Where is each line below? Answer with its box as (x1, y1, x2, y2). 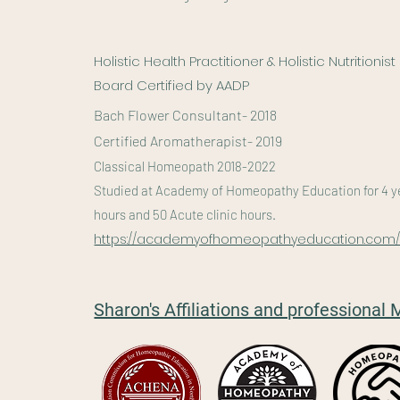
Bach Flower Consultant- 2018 (94, 106, 278, 123)
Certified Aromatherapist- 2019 (94, 132, 283, 149)
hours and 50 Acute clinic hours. (94, 206, 277, 222)
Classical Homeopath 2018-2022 (94, 158, 277, 174)
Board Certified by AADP (94, 76, 250, 95)
